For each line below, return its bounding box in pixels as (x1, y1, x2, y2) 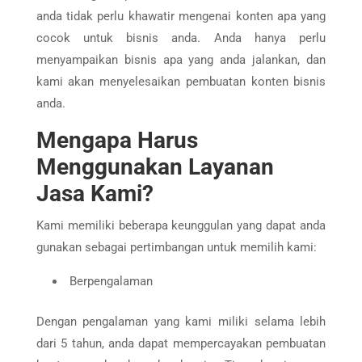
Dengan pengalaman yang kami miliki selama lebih (36, 314, 326, 329)
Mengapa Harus (36, 127, 198, 154)
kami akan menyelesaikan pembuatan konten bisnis (36, 74, 326, 89)
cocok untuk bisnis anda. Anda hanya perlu (36, 31, 326, 45)
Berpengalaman (69, 274, 153, 288)
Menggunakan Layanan (36, 154, 274, 180)
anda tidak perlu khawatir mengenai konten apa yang (36, 9, 326, 23)
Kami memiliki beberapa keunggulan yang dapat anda (36, 218, 326, 233)
